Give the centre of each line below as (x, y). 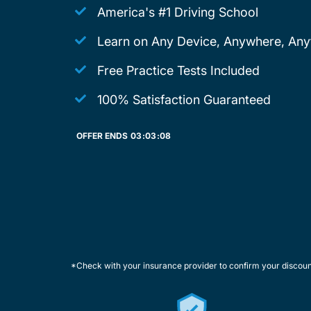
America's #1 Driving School (178, 12)
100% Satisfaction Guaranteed (184, 99)
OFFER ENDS (102, 135)
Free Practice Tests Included (178, 70)
